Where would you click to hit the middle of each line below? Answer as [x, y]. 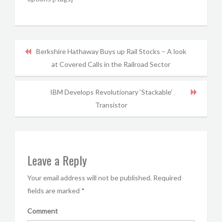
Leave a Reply [57, 160]
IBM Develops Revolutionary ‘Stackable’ [111, 92]
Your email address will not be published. [89, 178]
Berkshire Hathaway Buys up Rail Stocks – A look [111, 51]
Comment [43, 211]
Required [167, 178]
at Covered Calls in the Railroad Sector [111, 64]
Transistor [111, 105]
